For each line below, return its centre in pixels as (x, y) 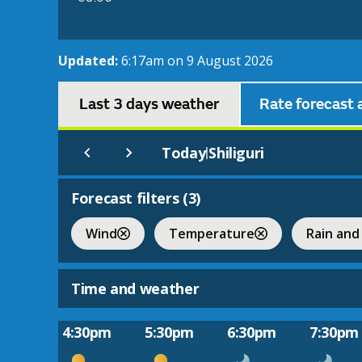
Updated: (90, 61)
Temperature (212, 233)
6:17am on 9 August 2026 (197, 61)
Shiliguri (236, 153)
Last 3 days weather (149, 105)
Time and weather (135, 289)
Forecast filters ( (130, 198)
